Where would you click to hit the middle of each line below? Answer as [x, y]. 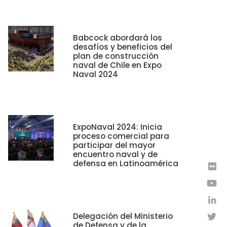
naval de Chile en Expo [117, 65]
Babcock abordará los [118, 38]
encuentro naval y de [115, 154]
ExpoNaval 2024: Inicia [118, 127]
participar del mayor [114, 145]
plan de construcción [116, 56]
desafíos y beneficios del [123, 47]
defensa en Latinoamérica [126, 163]
